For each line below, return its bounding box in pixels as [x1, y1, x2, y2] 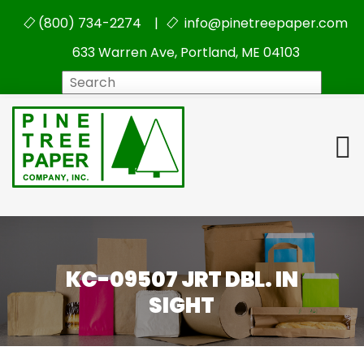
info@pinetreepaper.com [180, 14, 348, 32]
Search [185, 71, 231, 90]
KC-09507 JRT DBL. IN [65, 265, 298, 295]
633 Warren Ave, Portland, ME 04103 [72, 43, 300, 62]
